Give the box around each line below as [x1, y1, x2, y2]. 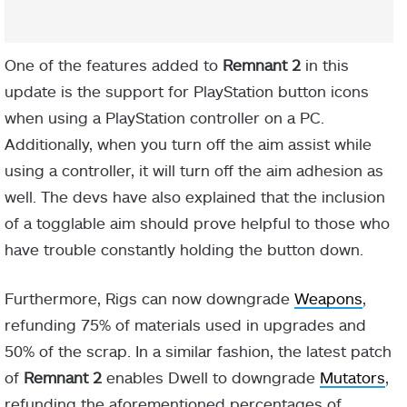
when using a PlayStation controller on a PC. [5, 108, 324, 127]
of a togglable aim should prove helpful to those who [5, 213, 390, 233]
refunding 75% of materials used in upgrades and [5, 315, 366, 334]
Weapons [294, 289, 362, 308]
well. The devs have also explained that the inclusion [5, 187, 385, 206]
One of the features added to [5, 55, 223, 74]
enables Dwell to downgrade [102, 368, 320, 387]
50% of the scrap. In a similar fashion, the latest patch [5, 342, 392, 361]
